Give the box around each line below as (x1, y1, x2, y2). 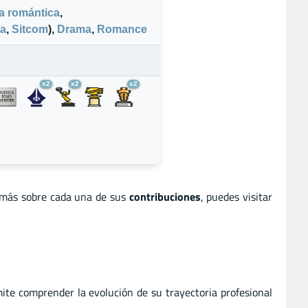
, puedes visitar (200, 188, 272, 205)
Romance (97, 23, 147, 36)
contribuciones (129, 188, 201, 205)
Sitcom (12, 23, 48, 36)
